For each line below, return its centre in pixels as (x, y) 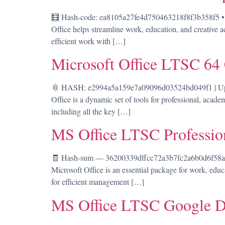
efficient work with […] (88, 41)
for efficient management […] (98, 182)
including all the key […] (91, 111)
